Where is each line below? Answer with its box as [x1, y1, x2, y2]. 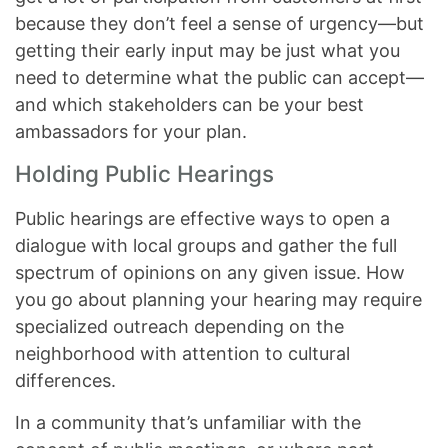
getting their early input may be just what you [15, 40, 400, 61]
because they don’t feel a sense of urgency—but [15, 13, 424, 34]
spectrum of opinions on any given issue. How [15, 262, 405, 283]
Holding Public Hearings [15, 160, 274, 187]
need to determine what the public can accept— [15, 67, 424, 88]
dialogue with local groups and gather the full [15, 235, 397, 256]
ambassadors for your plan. [15, 121, 247, 142]
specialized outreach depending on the [15, 316, 344, 337]
